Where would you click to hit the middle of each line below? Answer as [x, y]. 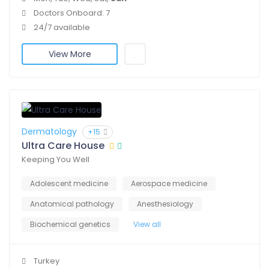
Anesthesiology [165, 204]
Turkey [47, 261]
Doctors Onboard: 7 [72, 13]
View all [147, 225]
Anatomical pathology [72, 204]
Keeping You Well [56, 160]
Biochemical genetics [70, 225]
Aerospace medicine [169, 184]
